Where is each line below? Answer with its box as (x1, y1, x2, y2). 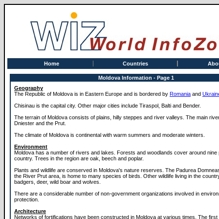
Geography (14, 85, 43, 91)
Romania (170, 91, 191, 97)
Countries (122, 61, 148, 66)
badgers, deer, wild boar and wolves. (14, 179, 101, 185)
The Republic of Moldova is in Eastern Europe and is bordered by (14, 91, 170, 97)
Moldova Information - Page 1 (98, 75, 174, 81)
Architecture (14, 208, 46, 214)
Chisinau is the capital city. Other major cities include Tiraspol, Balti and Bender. (14, 103, 201, 109)
